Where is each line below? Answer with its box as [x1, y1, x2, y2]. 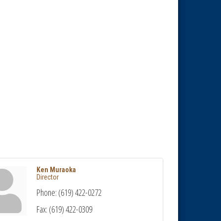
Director [37, 173, 59, 182]
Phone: [37, 186, 57, 199]
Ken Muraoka [37, 166, 76, 174]
